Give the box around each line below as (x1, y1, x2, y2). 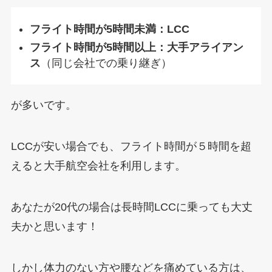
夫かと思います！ (10, 220, 98, 233)
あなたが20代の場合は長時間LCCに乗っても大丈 (10, 201, 253, 214)
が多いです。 (10, 99, 76, 112)
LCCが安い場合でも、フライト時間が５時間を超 (10, 140, 251, 153)
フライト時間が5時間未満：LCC (30, 22, 190, 35)
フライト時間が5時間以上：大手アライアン (30, 41, 244, 54)
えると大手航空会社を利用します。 (10, 160, 186, 172)
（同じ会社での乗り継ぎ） (41, 57, 172, 70)
